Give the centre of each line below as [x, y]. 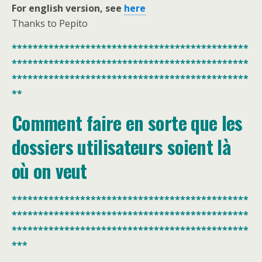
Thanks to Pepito [50, 23]
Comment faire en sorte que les [127, 123]
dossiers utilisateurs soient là [121, 146]
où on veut [49, 170]
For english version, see [68, 8]
